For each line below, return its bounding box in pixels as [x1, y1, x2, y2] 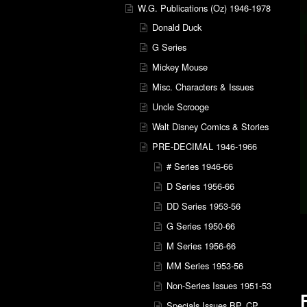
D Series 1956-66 [166, 179, 234, 193]
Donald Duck [151, 21, 201, 34]
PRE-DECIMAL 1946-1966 [151, 140, 257, 153]
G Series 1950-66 [166, 219, 235, 232]
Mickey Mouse [151, 60, 208, 74]
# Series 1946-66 [166, 160, 233, 173]
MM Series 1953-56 [166, 258, 243, 272]
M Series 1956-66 [166, 238, 236, 252]
